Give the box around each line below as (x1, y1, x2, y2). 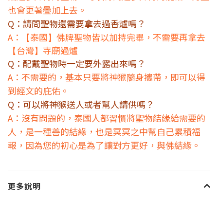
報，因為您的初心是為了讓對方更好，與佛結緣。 (8, 138, 200, 151)
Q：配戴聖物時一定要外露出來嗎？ (8, 56, 145, 70)
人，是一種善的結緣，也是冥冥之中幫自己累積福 (8, 125, 200, 138)
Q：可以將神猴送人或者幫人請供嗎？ (8, 97, 154, 110)
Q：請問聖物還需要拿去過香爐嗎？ (8, 17, 145, 30)
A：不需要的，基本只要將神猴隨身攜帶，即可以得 (8, 70, 205, 83)
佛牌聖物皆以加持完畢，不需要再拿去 (56, 30, 205, 43)
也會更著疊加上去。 (8, 3, 87, 16)
